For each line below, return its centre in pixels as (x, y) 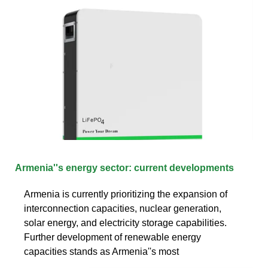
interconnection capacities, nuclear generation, (123, 208)
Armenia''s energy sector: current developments (124, 167)
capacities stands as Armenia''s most (101, 251)
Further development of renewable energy (112, 237)
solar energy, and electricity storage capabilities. (125, 223)
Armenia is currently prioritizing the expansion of (126, 194)
